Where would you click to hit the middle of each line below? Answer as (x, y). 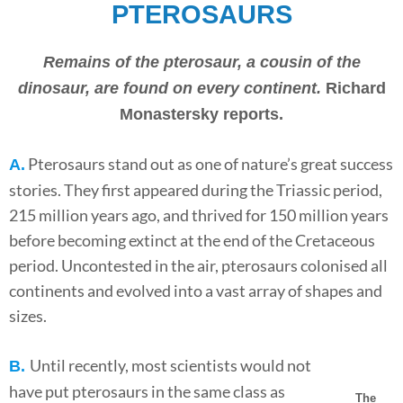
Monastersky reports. (201, 115)
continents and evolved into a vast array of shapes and (196, 291)
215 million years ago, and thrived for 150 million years (199, 215)
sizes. (28, 316)
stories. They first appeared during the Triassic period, (196, 190)
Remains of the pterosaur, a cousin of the (201, 63)
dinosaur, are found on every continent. (169, 89)
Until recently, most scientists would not (170, 366)
